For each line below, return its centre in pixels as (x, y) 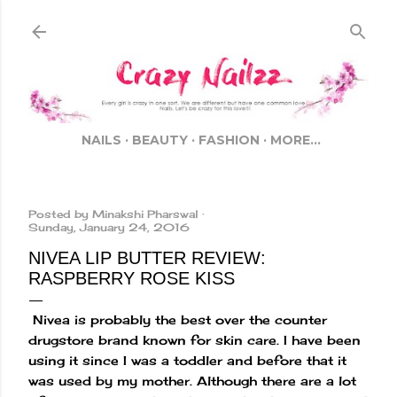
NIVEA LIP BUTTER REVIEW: (147, 258)
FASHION (229, 140)
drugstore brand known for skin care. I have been (195, 340)
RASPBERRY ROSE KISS (132, 279)
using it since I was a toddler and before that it (187, 361)
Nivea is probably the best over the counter (178, 320)
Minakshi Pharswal (145, 214)
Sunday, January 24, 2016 (109, 228)
